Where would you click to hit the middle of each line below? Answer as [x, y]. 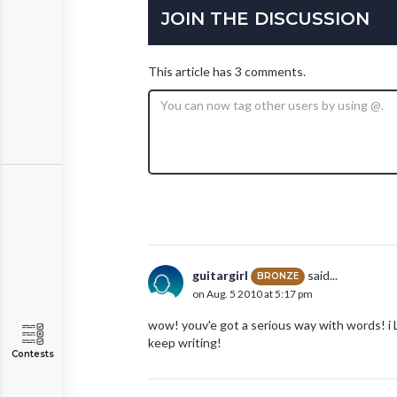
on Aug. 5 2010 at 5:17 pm [253, 294]
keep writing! [185, 342]
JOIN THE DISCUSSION [265, 18]
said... [321, 275]
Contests [32, 354]
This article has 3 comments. [227, 71]
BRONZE [278, 276]
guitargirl [220, 275]
